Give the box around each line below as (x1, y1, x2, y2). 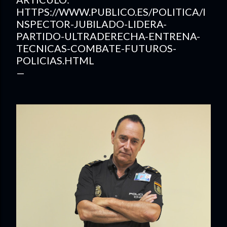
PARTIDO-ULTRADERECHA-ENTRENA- (16, 30, 200, 42)
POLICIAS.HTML (16, 54, 94, 66)
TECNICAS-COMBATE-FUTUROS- (16, 42, 176, 54)
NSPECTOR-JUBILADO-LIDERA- (16, 18, 167, 30)
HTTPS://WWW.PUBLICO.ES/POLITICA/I (16, 6, 206, 18)
